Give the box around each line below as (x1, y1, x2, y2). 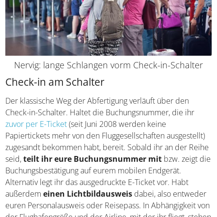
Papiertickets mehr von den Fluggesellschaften (5, 125, 165, 136)
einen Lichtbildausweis (99, 183, 188, 194)
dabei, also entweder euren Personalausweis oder (5, 195, 177, 206)
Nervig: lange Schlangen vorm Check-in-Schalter (10, 54, 200, 66)
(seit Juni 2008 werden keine (67, 113, 167, 124)
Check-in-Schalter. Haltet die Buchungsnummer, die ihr (5, 102, 195, 113)
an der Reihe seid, (5, 148, 70, 159)
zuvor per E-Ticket (5, 113, 67, 124)
